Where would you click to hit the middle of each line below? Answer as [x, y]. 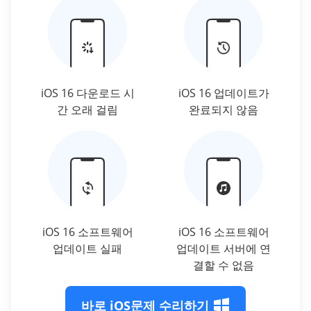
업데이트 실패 [87, 249]
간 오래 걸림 [87, 110]
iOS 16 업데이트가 [224, 93]
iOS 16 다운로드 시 [87, 93]
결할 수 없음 [224, 266]
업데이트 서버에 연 [224, 249]
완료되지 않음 [224, 110]
